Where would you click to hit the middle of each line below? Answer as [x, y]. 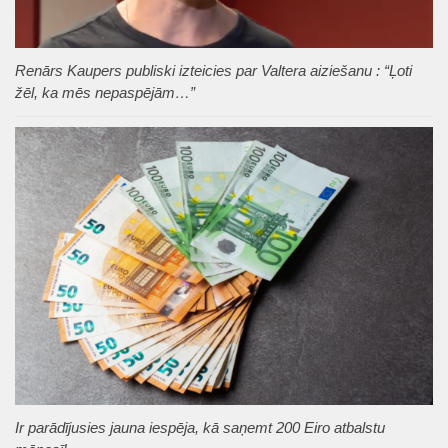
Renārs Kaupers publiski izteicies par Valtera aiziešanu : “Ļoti [213, 70]
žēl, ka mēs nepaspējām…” [105, 92]
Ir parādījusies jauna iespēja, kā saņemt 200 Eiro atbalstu [200, 427]
